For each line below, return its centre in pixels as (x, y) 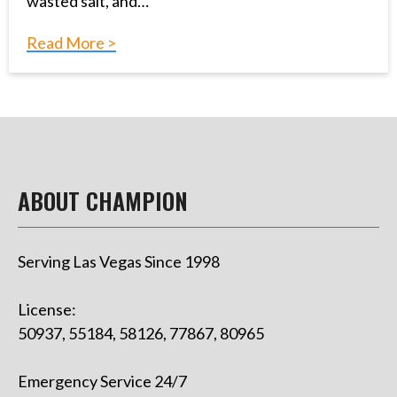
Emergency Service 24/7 (102, 381)
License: (47, 310)
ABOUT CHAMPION (103, 201)
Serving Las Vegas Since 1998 (119, 262)
